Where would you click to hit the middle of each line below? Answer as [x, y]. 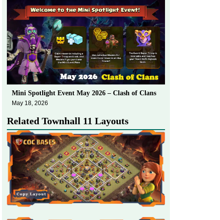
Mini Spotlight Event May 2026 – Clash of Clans [84, 93]
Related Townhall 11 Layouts [68, 121]
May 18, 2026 [30, 103]
